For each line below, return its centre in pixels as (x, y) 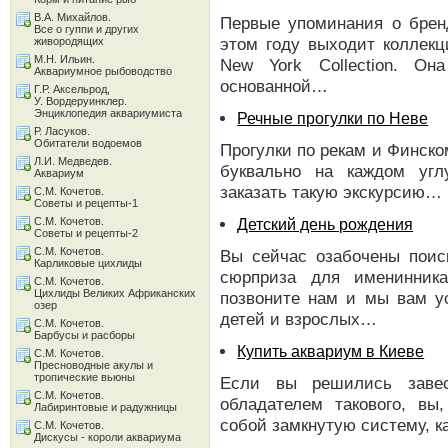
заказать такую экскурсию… (331, 192)
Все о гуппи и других (86, 29)
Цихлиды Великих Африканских (115, 293)
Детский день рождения (325, 224)
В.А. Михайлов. (72, 17)
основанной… (274, 86)
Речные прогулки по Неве (333, 118)
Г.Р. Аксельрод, (72, 89)
